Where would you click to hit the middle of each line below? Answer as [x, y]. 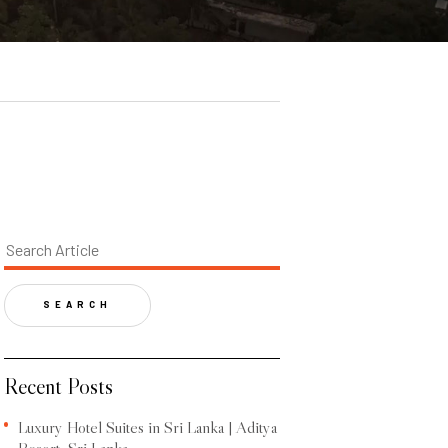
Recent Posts [58, 385]
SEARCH [77, 305]
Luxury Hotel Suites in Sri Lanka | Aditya [147, 426]
